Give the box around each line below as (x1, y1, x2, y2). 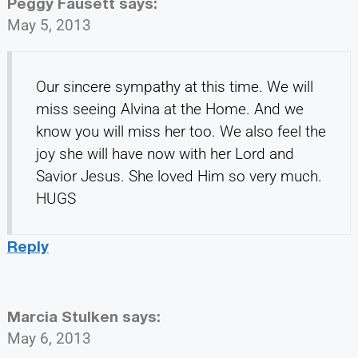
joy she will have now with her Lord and (35, 144, 294, 163)
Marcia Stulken (6, 306, 118, 325)
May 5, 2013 (6, 15, 91, 34)
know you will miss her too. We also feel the (35, 121, 326, 141)
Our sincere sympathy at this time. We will (35, 77, 313, 96)
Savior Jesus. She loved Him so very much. (35, 166, 322, 185)
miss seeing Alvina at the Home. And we (35, 99, 304, 118)
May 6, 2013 (6, 328, 91, 348)
